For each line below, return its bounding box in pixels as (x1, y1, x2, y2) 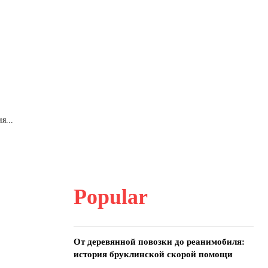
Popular (73, 185, 148, 209)
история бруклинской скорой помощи (73, 249, 233, 259)
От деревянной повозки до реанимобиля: (73, 237, 245, 246)
